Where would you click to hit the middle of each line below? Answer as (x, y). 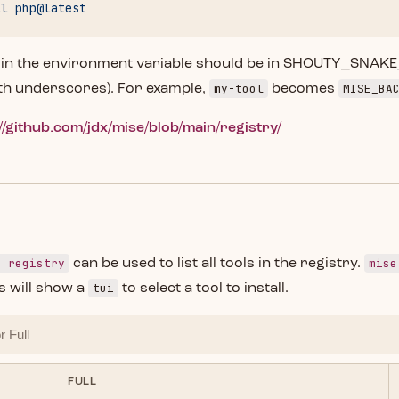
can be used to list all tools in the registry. (217, 264)
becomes (303, 89)
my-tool (239, 89)
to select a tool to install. (204, 289)
